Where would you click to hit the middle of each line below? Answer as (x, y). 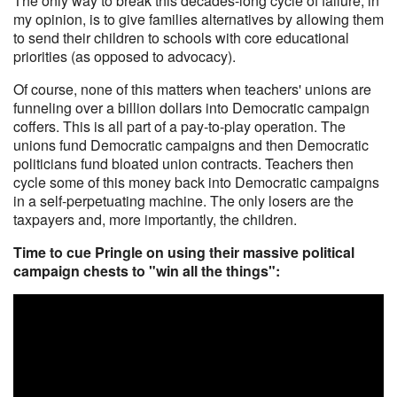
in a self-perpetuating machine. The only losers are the (183, 201)
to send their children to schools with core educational (181, 38)
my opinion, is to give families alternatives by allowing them (198, 19)
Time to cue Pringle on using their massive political (184, 252)
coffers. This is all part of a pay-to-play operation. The (179, 126)
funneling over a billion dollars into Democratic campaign (191, 108)
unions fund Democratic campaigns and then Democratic (191, 145)
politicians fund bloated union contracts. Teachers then (183, 163)
